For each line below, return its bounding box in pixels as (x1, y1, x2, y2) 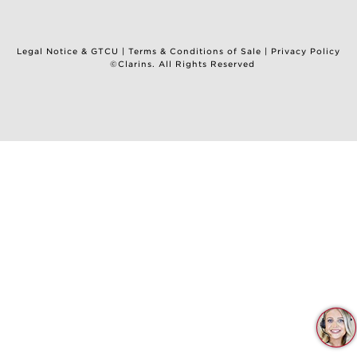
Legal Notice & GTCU (17, 46, 120, 57)
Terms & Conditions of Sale (128, 46, 261, 57)
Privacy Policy (270, 46, 340, 57)
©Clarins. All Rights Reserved (110, 58, 255, 69)
